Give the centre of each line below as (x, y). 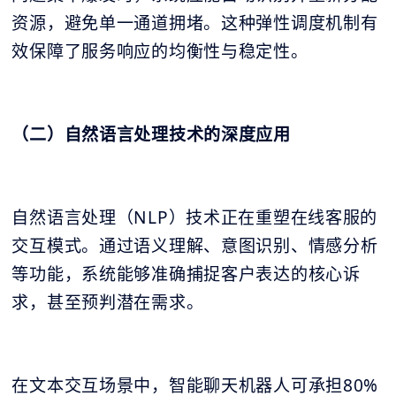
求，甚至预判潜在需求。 (108, 302)
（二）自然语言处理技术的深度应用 (151, 134)
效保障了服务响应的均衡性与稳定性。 (160, 51)
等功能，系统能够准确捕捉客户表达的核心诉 (186, 274)
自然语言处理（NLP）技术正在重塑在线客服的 (195, 217)
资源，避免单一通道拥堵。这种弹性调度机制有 (195, 23)
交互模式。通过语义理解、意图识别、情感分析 (195, 245)
